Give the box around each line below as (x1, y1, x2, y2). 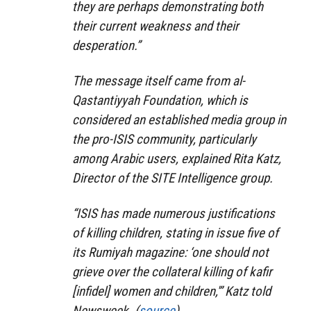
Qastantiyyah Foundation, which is (72, 92, 248, 108)
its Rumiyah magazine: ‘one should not (72, 244, 269, 260)
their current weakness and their (72, 17, 239, 34)
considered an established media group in (72, 111, 286, 128)
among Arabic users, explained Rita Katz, (72, 150, 281, 167)
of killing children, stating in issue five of (72, 224, 278, 241)
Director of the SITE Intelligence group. (72, 169, 273, 186)
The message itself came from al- (72, 72, 245, 89)
